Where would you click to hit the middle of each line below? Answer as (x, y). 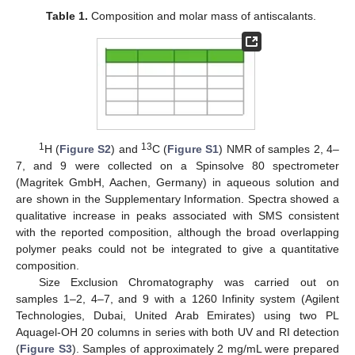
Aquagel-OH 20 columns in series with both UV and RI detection (177, 332)
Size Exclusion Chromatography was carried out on (189, 282)
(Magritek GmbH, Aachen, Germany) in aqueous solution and (177, 182)
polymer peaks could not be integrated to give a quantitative (177, 248)
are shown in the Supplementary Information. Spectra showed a (177, 198)
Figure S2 (85, 149)
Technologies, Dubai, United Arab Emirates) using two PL (177, 315)
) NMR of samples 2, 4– (279, 149)
